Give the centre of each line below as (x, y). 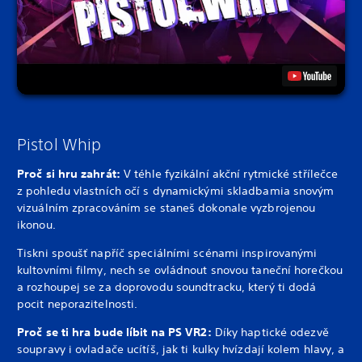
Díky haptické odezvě (271, 332)
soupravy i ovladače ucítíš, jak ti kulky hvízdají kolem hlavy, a (181, 349)
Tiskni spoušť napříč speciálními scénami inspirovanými (167, 253)
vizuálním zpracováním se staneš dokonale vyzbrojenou (166, 207)
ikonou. (36, 224)
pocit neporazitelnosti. (78, 303)
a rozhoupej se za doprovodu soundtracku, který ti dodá (167, 286)
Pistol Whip (59, 144)
